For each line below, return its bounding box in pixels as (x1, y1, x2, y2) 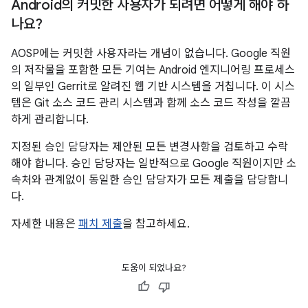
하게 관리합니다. (11, 113, 89, 126)
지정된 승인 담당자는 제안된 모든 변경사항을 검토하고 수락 (11, 140, 288, 154)
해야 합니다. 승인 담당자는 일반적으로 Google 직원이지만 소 (11, 157, 296, 170)
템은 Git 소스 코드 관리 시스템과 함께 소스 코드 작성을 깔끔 (11, 96, 291, 110)
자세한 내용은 (11, 217, 78, 231)
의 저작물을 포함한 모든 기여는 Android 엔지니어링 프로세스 (11, 63, 295, 77)
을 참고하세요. (122, 217, 190, 231)
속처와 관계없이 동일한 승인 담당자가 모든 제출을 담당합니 (11, 173, 288, 187)
